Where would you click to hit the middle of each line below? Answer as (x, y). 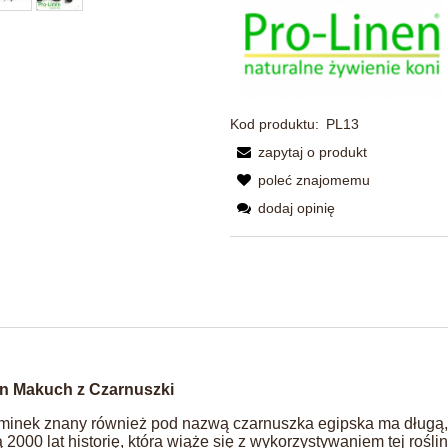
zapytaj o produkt (313, 151)
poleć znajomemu (314, 179)
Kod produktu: (275, 123)
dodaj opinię (297, 207)
